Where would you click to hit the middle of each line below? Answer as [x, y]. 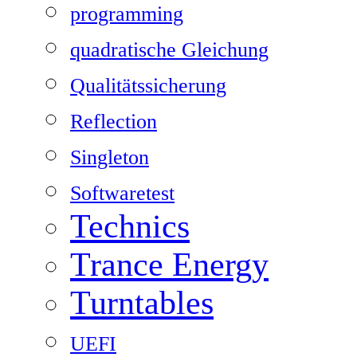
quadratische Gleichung [169, 50]
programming [127, 14]
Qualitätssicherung [148, 86]
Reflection [114, 122]
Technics [130, 226]
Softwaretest [122, 193]
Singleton [110, 157]
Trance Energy [169, 265]
